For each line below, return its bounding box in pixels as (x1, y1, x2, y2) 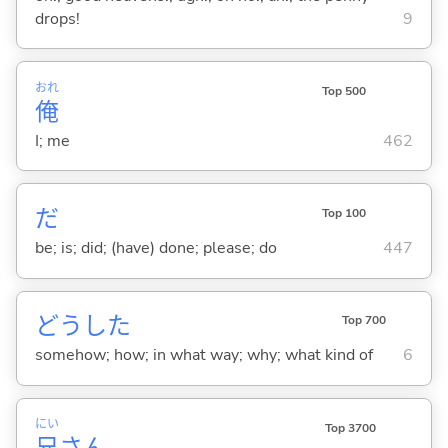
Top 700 (341, 312, 386, 329)
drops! (34, 7, 80, 30)
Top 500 (321, 82, 366, 99)
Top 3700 (324, 419, 376, 436)
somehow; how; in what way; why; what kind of (34, 344, 373, 367)
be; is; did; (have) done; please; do (34, 236, 277, 259)
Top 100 (321, 205, 366, 222)
